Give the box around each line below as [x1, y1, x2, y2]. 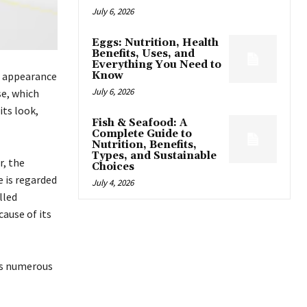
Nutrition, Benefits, [92, 138, 197, 152]
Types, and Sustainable [92, 149, 217, 163]
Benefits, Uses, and [92, 47, 195, 61]
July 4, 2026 [92, 177, 134, 189]
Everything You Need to [92, 58, 221, 72]
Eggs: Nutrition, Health [92, 36, 219, 50]
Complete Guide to [92, 127, 192, 141]
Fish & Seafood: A [92, 116, 187, 130]
